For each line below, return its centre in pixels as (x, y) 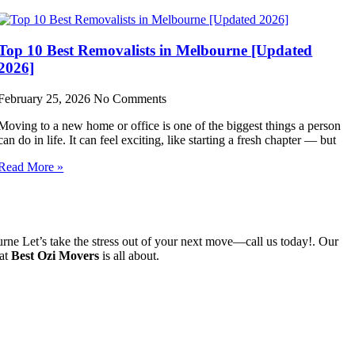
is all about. (129, 255)
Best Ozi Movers (55, 255)
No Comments (130, 98)
